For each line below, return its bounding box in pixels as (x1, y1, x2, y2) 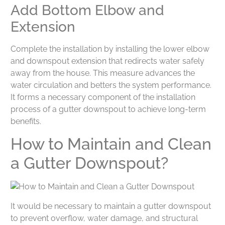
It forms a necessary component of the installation (11, 92, 195, 102)
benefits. (11, 116, 41, 126)
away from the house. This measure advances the (11, 68, 195, 78)
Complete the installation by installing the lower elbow (11, 44, 209, 54)
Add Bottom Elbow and (11, 2, 164, 19)
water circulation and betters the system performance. (11, 80, 211, 90)
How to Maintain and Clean (11, 135, 211, 154)
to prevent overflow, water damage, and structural (11, 213, 198, 223)
